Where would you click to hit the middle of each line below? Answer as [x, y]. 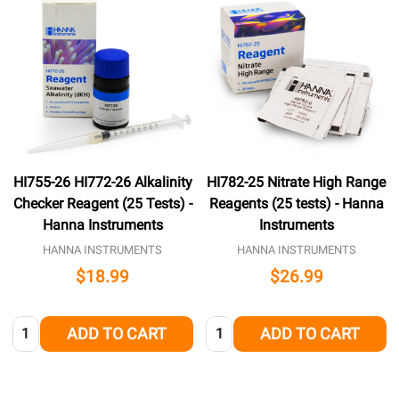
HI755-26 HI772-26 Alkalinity [102, 183]
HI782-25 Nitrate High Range [297, 183]
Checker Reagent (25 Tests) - [102, 204]
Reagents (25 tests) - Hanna [296, 204]
